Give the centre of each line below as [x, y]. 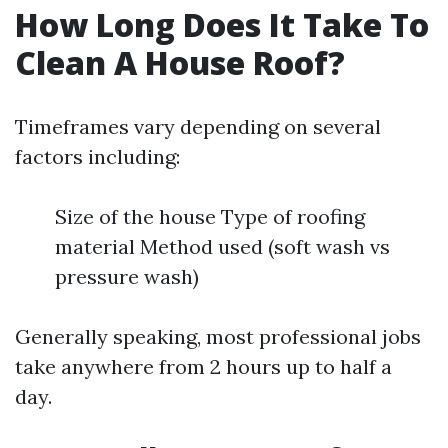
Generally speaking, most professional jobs [218, 336]
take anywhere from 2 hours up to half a [203, 366]
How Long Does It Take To [222, 24]
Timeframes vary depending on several [198, 126]
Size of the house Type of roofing [210, 216]
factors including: [97, 156]
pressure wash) [127, 276]
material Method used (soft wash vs [222, 246]
